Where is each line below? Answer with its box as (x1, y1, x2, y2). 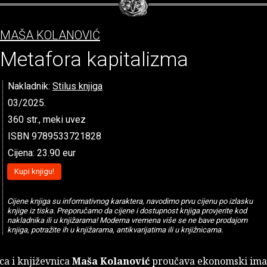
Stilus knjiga (52, 80, 103, 92)
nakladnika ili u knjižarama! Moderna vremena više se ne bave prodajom (7, 216, 247, 225)
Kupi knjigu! (14, 166, 54, 176)
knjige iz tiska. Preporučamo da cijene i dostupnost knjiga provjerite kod (7, 206, 247, 216)
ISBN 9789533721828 (8, 130, 101, 142)
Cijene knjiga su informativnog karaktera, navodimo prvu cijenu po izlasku (7, 197, 253, 206)
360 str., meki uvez (8, 113, 86, 125)
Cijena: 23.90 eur (8, 147, 76, 159)
